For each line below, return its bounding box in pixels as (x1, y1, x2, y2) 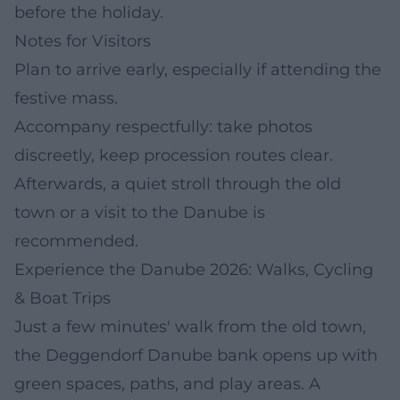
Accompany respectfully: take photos (14, 116, 312, 137)
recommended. (14, 230, 138, 251)
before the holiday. (14, 2, 163, 22)
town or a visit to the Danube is (14, 202, 265, 222)
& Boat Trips (14, 287, 111, 308)
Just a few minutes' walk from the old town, (14, 316, 366, 337)
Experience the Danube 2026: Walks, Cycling (14, 259, 373, 279)
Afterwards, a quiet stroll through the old (14, 173, 341, 194)
